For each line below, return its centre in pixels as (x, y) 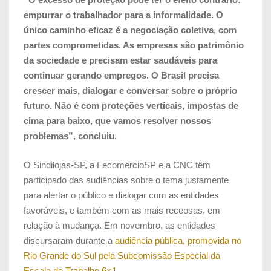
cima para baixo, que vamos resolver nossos (117, 120)
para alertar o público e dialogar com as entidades (121, 195)
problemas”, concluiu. (70, 135)
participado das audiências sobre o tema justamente (126, 180)
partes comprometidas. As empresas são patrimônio (134, 45)
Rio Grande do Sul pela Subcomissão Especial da (122, 255)
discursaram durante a (69, 240)
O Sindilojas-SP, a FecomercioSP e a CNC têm (117, 165)
